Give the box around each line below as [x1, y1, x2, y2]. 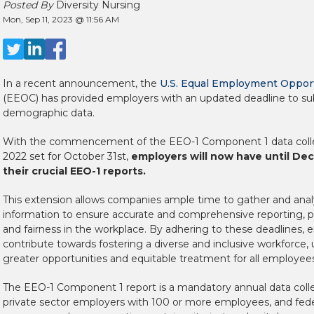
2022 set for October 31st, [3, 150, 131, 163]
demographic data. [3, 107, 95, 120]
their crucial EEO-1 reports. [3, 165, 146, 178]
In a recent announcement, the [3, 77, 160, 90]
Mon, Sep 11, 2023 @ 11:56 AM [3, 14, 119, 25]
